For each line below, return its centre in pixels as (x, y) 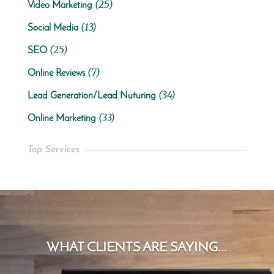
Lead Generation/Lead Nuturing (91, 96)
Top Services (53, 150)
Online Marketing (61, 119)
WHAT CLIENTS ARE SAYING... (137, 248)
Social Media (53, 28)
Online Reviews (56, 74)
